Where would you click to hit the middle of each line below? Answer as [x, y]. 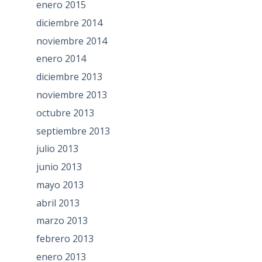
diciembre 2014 [69, 23]
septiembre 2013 [73, 131]
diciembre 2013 [69, 77]
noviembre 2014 [71, 41]
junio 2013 [59, 167]
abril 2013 [58, 203]
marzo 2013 [62, 221]
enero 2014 [61, 59]
